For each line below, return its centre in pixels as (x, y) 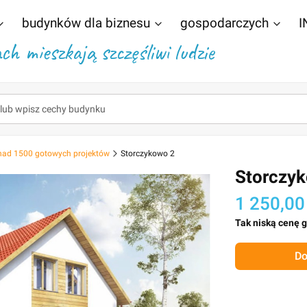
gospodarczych (224, 23)
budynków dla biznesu (86, 23)
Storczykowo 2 (148, 153)
